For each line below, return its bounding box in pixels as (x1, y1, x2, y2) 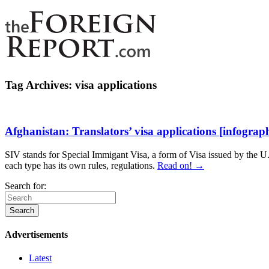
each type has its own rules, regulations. (5, 160, 157, 171)
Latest (29, 253, 52, 264)
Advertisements (5, 229, 68, 240)
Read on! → (157, 160, 204, 171)
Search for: (5, 180, 46, 191)
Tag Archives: (5, 78, 75, 91)
